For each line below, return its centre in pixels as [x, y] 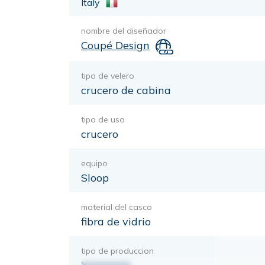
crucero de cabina [126, 90]
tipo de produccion [117, 251]
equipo [94, 163]
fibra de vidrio [116, 221]
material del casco [117, 207]
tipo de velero [108, 75]
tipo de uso [103, 119]
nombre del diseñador [124, 31]
